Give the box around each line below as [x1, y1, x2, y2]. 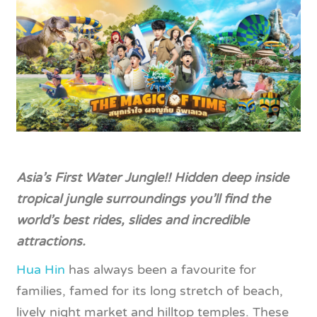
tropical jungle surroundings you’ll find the [16, 190, 270, 207]
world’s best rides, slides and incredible [16, 212, 249, 228]
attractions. [16, 233, 86, 249]
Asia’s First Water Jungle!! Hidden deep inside [16, 169, 289, 185]
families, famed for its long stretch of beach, [16, 282, 283, 299]
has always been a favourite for [65, 261, 256, 277]
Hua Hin [16, 261, 65, 277]
